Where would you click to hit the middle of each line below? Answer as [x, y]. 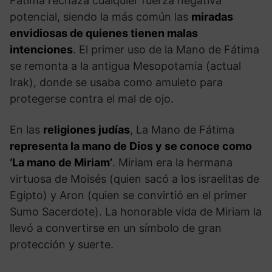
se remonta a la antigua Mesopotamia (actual [125, 66]
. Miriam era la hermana [172, 162]
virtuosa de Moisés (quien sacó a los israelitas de [134, 178]
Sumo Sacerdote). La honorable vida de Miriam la [136, 211]
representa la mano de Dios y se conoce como [131, 146]
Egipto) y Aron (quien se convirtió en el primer [128, 195]
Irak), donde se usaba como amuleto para [116, 82]
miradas [212, 16]
